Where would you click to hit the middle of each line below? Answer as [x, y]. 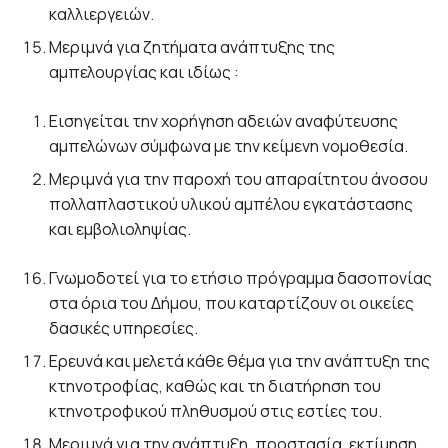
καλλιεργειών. [102, 14]
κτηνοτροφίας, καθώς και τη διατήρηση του [215, 386]
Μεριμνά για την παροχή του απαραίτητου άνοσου [239, 179]
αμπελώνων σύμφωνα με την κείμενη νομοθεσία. [229, 146]
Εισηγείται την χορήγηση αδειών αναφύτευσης [224, 121]
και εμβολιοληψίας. [120, 229]
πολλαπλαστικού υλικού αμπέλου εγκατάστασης [231, 204]
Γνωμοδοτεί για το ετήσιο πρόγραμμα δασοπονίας [241, 278]
